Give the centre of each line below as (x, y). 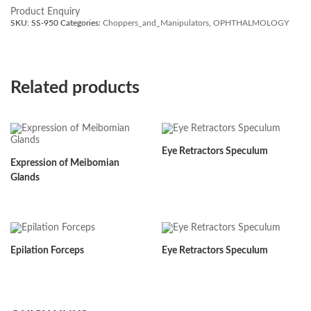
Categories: (82, 23)
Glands (25, 178)
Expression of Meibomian (65, 163)
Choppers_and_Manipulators (156, 23)
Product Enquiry (45, 12)
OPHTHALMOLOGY (251, 23)
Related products (75, 88)
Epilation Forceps (48, 250)
